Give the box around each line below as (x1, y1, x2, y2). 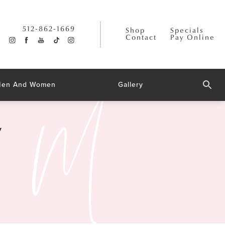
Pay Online (170, 33, 215, 42)
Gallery (118, 79, 143, 90)
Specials (170, 26, 204, 35)
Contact (126, 33, 157, 42)
